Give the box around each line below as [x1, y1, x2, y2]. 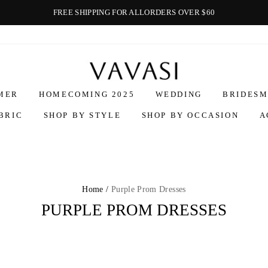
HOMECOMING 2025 [39, 90, 135, 99]
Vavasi [134, 59, 156, 68]
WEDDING [155, 90, 202, 99]
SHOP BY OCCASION [141, 111, 239, 120]
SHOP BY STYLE [43, 111, 121, 120]
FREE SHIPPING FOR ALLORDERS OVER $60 [53, 8, 215, 17]
